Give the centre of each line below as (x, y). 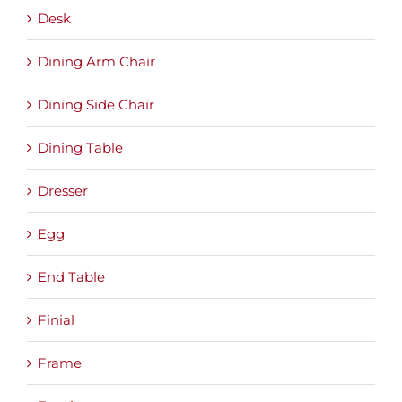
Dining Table (80, 148)
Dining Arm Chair (96, 62)
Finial (56, 320)
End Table (71, 277)
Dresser (63, 191)
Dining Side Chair (96, 105)
